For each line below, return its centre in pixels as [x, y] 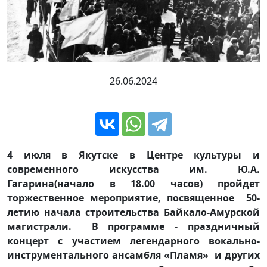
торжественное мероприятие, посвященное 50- [133, 198]
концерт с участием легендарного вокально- [133, 240]
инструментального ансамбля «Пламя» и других [133, 255]
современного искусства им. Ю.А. [133, 169]
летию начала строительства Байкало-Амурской [133, 212]
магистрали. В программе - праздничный [133, 226]
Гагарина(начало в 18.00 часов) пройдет [133, 183]
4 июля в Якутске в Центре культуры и [133, 155]
